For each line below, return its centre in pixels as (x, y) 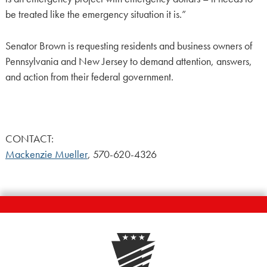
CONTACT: (29, 139)
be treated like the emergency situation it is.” (95, 15)
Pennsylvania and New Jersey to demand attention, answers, (128, 61)
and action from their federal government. (89, 77)
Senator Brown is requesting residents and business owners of (128, 46)
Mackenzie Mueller (46, 155)
